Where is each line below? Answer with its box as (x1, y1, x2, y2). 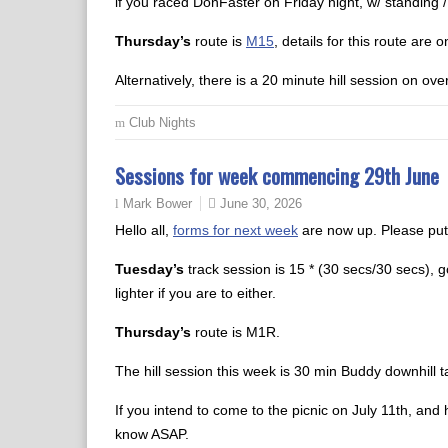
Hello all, (115, 222, 173, 238)
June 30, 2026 (220, 196, 302, 211)
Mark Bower (123, 197, 192, 211)
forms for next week (173, 222, 298, 238)
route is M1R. (191, 324, 280, 340)
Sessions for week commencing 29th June (115, 160, 439, 191)
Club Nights (129, 115, 196, 130)
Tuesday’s (115, 261, 184, 277)
